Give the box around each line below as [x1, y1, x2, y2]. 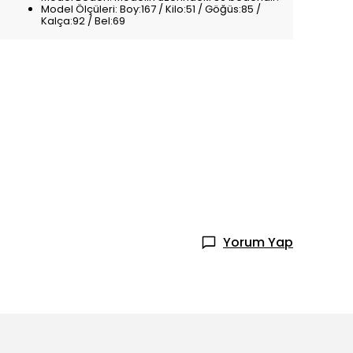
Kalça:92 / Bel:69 [41, 13, 125, 28]
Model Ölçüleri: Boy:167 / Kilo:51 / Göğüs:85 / [41, 2, 261, 17]
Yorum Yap [223, 232, 293, 251]
